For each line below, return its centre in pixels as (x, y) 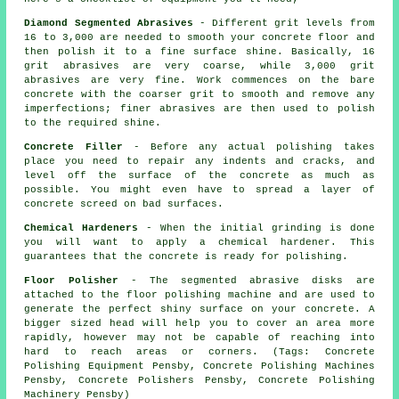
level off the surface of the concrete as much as (199, 176)
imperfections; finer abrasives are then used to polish (199, 109)
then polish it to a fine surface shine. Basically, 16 (199, 52)
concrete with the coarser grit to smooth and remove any (199, 95)
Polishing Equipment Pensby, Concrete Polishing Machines (199, 366)
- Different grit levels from (284, 24)
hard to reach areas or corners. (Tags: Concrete (199, 352)
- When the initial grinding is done (256, 228)
